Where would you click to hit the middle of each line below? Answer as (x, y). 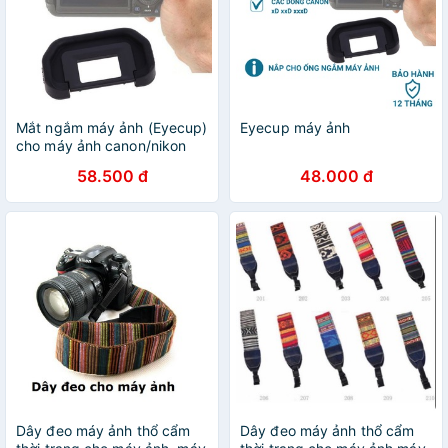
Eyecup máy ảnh (295, 127)
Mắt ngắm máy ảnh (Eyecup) (112, 127)
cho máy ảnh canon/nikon (101, 145)
